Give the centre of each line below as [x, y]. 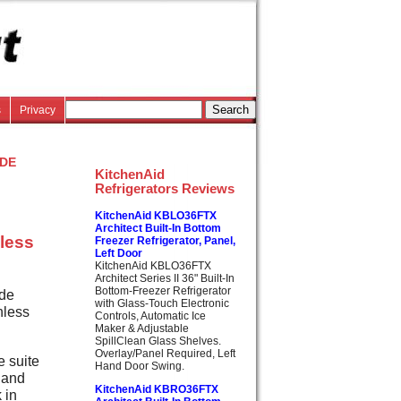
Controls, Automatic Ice [150, 316]
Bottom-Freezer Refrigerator [163, 290]
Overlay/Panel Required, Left [165, 353]
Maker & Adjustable [142, 328]
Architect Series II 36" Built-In [165, 278]
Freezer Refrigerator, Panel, [165, 240]
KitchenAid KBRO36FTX [157, 389]
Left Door [119, 253]
